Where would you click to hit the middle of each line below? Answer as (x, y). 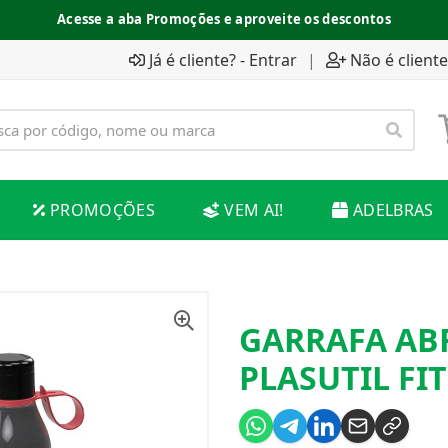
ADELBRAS (393, 210)
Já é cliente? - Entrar (223, 59)
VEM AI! (254, 210)
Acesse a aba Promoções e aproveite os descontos (224, 19)
